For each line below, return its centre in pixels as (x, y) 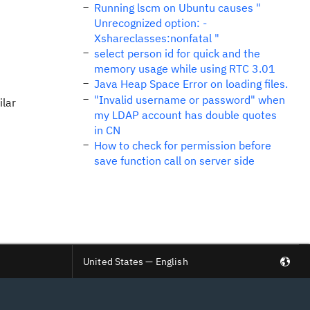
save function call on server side (174, 161)
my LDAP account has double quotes (185, 115)
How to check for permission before (183, 145)
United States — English (136, 262)
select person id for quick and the (177, 53)
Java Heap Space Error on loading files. (191, 84)
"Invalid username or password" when (190, 100)
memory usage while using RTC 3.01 (185, 69)
